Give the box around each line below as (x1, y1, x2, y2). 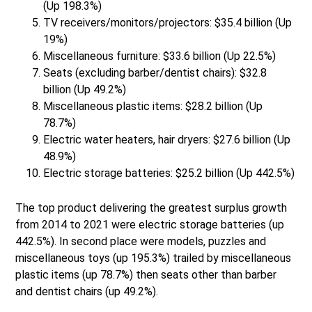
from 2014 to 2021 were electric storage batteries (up (15, 218, 285, 232)
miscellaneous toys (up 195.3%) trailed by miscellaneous (15, 251, 292, 265)
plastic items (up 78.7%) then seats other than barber (15, 268, 277, 282)
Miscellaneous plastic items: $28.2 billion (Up (43, 100, 263, 114)
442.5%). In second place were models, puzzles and (15, 235, 267, 249)
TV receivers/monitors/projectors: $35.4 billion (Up (43, 16, 292, 30)
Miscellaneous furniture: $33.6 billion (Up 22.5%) (43, 49, 276, 63)
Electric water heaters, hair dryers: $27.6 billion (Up (43, 133, 291, 147)
